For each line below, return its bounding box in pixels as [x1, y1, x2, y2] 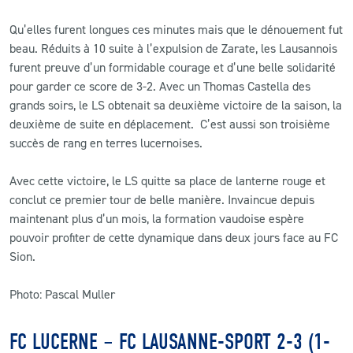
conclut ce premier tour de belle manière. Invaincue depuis [9, 191, 314, 207]
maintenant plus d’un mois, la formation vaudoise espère [9, 210, 304, 226]
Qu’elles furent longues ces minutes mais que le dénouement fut [9, 20, 343, 37]
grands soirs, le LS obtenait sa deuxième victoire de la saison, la [9, 96, 342, 113]
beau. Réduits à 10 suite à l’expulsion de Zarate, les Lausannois [9, 39, 337, 56]
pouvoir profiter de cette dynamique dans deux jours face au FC [9, 229, 338, 245]
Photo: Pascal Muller [9, 285, 115, 302]
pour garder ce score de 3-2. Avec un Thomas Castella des [9, 77, 310, 94]
